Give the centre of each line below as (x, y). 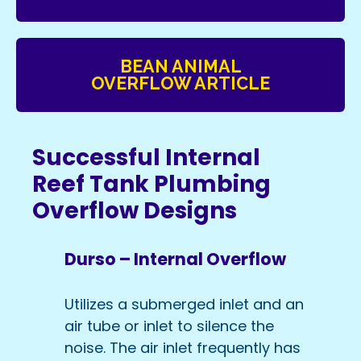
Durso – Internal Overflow (175, 259)
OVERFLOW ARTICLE (180, 83)
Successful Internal (146, 157)
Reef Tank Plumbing (151, 184)
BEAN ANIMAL (180, 66)
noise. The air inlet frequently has (183, 348)
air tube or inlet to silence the (169, 326)
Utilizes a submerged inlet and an (184, 305)
